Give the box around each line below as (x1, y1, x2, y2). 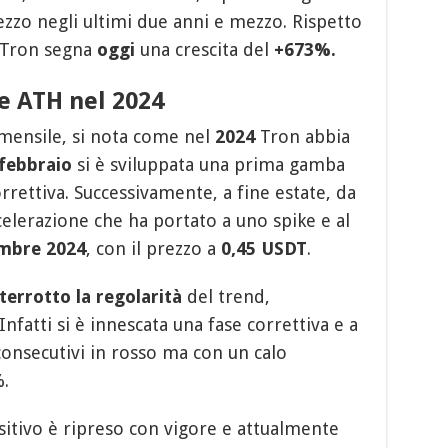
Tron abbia (254, 125, 350, 147)
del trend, (181, 285, 270, 307)
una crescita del (134, 38, 274, 60)
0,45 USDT (220, 237, 307, 259)
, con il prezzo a (85, 237, 221, 259)
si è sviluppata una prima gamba (71, 153, 345, 175)
